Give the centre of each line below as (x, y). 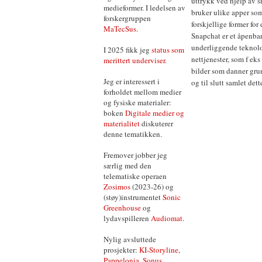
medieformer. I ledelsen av (144, 8)
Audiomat (167, 218)
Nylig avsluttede (130, 239)
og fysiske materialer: (137, 102)
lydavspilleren (127, 218)
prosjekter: (121, 250)
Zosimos (117, 187)
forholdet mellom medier (142, 92)
